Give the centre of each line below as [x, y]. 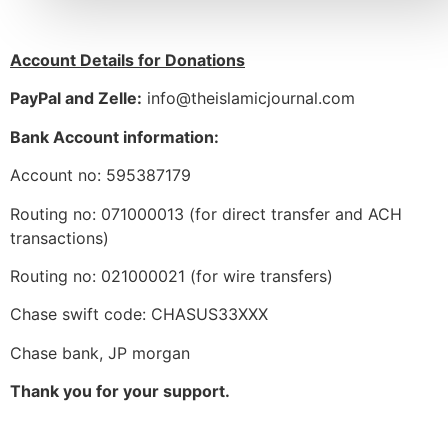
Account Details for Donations [127, 60]
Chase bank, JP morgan [100, 352]
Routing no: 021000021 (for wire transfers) [171, 275]
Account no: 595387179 [100, 175]
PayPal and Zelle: [76, 98]
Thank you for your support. [120, 391]
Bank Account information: [114, 136]
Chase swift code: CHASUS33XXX [139, 314]
